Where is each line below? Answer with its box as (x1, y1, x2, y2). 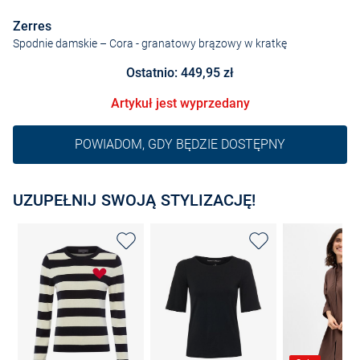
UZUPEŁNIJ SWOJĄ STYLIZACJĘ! (13, 190, 256, 210)
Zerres (13, 18, 51, 34)
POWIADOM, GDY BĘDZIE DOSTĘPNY (75, 137, 285, 153)
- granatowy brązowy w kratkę (133, 36, 287, 50)
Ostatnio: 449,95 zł (126, 64, 234, 80)
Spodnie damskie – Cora (13, 36, 133, 50)
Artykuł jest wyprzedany (110, 95, 250, 111)
